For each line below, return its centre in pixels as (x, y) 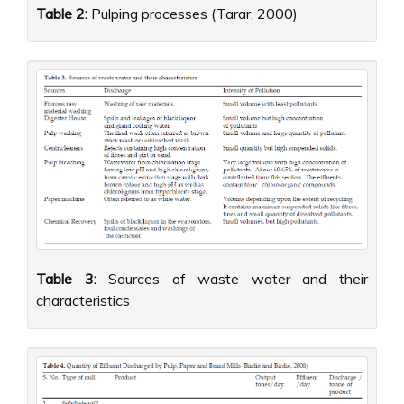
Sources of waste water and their (232, 278)
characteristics (83, 300)
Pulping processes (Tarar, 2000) (193, 14)
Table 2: (62, 14)
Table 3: (66, 278)
